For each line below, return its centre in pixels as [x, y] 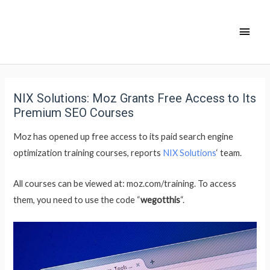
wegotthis [161, 199]
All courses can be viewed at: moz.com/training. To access [125, 183]
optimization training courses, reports [88, 153]
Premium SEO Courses [74, 112]
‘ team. [229, 153]
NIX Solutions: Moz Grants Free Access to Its [135, 98]
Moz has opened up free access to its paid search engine [124, 137]
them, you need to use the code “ [77, 199]
